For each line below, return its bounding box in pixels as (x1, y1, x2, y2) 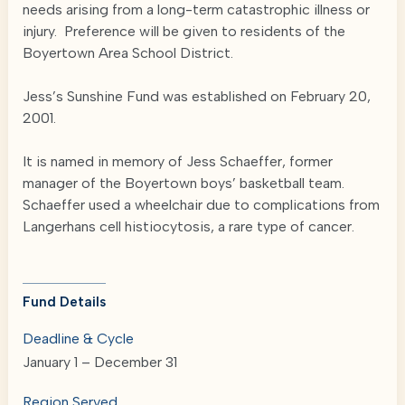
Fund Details (23, 294, 106, 310)
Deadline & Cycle (23, 330, 134, 347)
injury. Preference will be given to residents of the (23, 23, 345, 40)
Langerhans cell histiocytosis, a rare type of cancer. (23, 218, 354, 235)
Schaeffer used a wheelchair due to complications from (23, 196, 380, 213)
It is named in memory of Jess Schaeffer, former (23, 153, 333, 170)
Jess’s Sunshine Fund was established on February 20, (23, 88, 371, 105)
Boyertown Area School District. (23, 44, 237, 61)
